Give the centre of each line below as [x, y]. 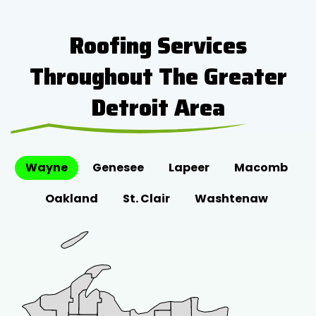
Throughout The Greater [158, 77]
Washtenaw [231, 198]
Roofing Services [158, 45]
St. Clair [146, 198]
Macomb [261, 167]
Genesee [118, 167]
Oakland [71, 198]
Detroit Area [158, 108]
